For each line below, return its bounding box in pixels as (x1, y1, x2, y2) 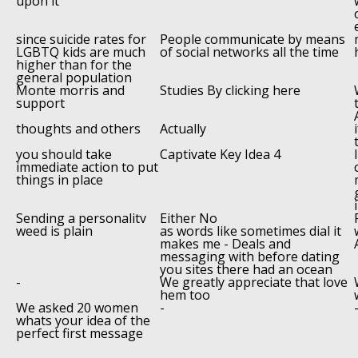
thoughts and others (16, 119, 141, 137)
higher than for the (16, 55, 132, 74)
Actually (160, 119, 206, 137)
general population (16, 68, 132, 86)
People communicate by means (160, 30, 345, 48)
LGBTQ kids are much (16, 42, 145, 61)
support (16, 93, 65, 112)
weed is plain (16, 221, 93, 240)
